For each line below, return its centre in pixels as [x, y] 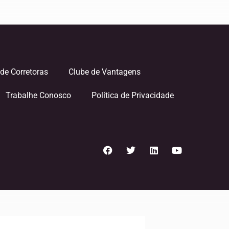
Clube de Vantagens [104, 72]
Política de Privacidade [132, 95]
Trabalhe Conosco [38, 95]
